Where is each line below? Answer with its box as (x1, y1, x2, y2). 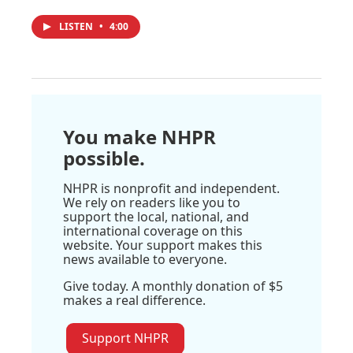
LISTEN (59, 19, 95, 33)
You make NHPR (63, 123, 216, 150)
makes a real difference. (63, 291, 206, 309)
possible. (63, 144, 145, 171)
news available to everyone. (63, 250, 227, 268)
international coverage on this (63, 221, 243, 240)
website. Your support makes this (63, 236, 262, 254)
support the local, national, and (63, 207, 249, 225)
